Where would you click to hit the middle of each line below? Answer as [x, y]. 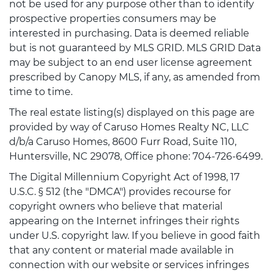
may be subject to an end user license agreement [131, 63]
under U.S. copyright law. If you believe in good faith [135, 236]
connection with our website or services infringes [129, 265]
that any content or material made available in [122, 250]
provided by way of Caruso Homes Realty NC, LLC [129, 127]
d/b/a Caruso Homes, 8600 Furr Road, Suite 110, [123, 142]
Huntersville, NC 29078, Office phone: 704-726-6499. [136, 157]
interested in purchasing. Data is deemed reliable [129, 34]
